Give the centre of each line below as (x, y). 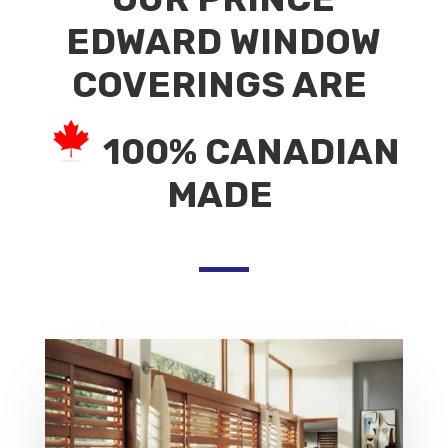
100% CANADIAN (252, 151)
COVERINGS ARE (224, 84)
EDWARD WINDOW (224, 41)
